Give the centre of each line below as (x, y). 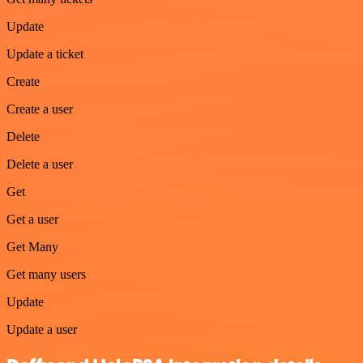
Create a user (40, 109)
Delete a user (40, 164)
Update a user (42, 329)
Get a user (32, 219)
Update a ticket (45, 53)
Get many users (46, 274)
